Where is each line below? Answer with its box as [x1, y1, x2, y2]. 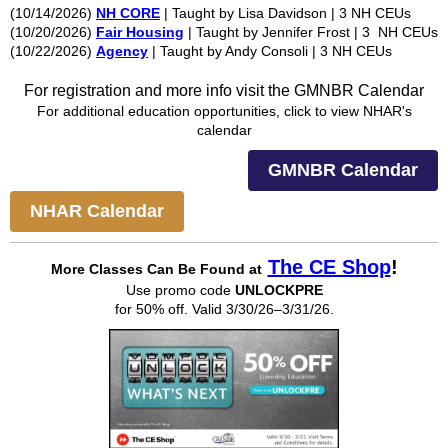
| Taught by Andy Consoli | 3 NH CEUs [148, 43, 392, 59]
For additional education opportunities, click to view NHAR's [36, 103, 412, 119]
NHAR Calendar [30, 201, 164, 221]
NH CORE [96, 5, 160, 21]
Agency [96, 43, 148, 59]
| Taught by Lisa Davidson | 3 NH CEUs [160, 5, 411, 21]
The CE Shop [267, 256, 391, 278]
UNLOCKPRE [234, 282, 323, 298]
